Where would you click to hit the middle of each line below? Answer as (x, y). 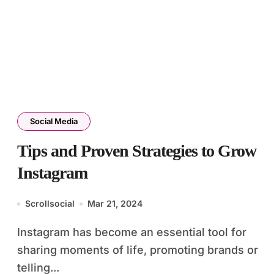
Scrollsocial (50, 203)
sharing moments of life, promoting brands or (138, 250)
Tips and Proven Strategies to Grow (137, 151)
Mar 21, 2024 (115, 203)
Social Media (54, 121)
